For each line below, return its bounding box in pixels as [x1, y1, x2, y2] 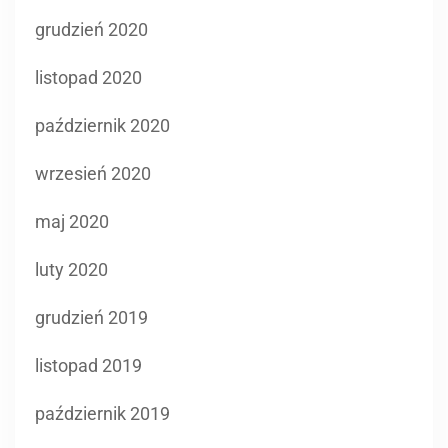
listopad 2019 [35, 354, 142, 376]
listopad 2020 [35, 66, 142, 88]
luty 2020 [35, 258, 108, 280]
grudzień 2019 [35, 306, 148, 328]
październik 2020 [35, 114, 170, 136]
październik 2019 [35, 402, 170, 424]
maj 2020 [35, 210, 109, 232]
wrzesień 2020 [35, 162, 151, 184]
